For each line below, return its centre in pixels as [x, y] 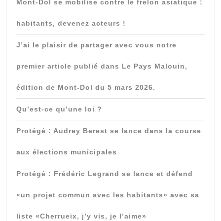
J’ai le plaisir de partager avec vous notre [96, 45]
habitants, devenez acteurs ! [71, 23]
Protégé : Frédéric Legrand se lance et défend [105, 173]
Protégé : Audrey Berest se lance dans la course [109, 130]
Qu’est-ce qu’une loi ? [59, 109]
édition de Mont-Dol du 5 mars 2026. [86, 87]
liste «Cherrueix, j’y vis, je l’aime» [81, 216]
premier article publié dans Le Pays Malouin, [102, 66]
